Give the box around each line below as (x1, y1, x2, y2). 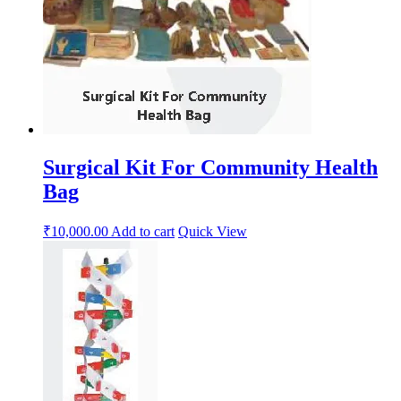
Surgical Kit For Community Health (43, 155, 378, 179)
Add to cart (111, 224, 175, 240)
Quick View (178, 224, 247, 240)
